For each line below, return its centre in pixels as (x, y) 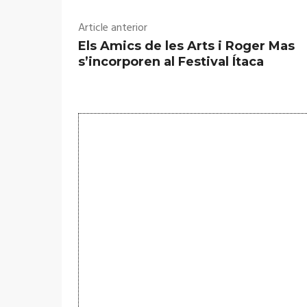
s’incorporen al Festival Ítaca (171, 61)
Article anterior (113, 28)
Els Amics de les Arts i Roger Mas (186, 46)
